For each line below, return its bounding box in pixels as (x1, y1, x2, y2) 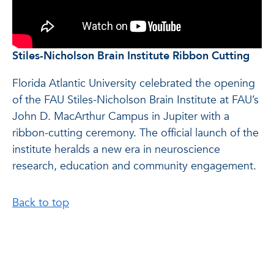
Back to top (12, 195, 69, 211)
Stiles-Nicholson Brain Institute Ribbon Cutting (12, 48, 250, 64)
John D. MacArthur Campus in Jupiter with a (12, 109, 229, 125)
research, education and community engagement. (12, 158, 256, 174)
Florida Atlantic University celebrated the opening (12, 76, 255, 92)
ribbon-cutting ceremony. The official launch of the (12, 125, 259, 141)
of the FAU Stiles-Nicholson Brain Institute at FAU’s (12, 92, 259, 108)
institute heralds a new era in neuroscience (12, 142, 220, 158)
